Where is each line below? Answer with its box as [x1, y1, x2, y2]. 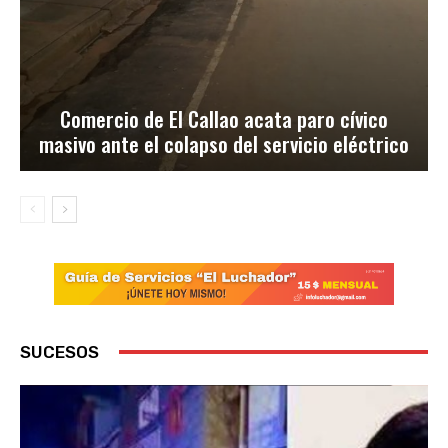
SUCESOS [20, 341, 99, 362]
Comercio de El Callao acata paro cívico [60, 102, 388, 134]
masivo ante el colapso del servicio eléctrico [39, 127, 409, 159]
